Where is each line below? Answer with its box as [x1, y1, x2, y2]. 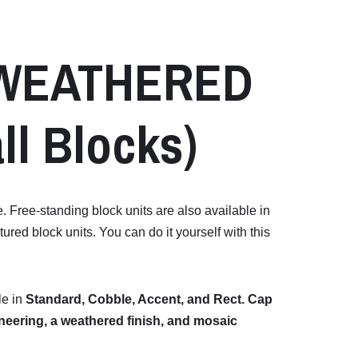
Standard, [26, 292, 88, 307]
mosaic [193, 314, 237, 328]
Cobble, [88, 292, 137, 307]
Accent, [137, 292, 187, 307]
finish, [127, 314, 167, 328]
